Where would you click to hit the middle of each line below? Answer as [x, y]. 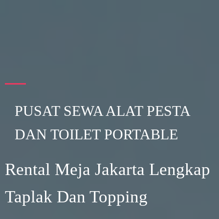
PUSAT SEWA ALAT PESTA [102, 111]
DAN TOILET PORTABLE [96, 134]
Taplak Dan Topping [76, 197]
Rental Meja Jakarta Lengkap [108, 169]
